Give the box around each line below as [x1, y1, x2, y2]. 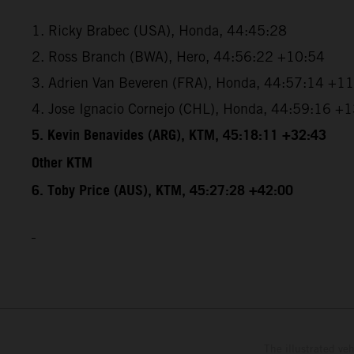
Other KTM [32, 149, 92, 177]
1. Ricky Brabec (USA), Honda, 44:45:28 [32, 21, 287, 39]
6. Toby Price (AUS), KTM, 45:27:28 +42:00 [32, 177, 293, 205]
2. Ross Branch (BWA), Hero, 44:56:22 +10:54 [32, 47, 325, 65]
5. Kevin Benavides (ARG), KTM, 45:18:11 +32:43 [32, 122, 326, 149]
